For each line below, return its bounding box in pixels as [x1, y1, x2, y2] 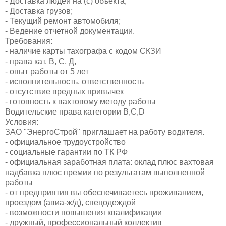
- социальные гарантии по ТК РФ [5, 147, 128, 156]
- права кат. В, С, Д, [5, 56, 76, 66]
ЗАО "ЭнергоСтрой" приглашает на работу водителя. [5, 127, 204, 136]
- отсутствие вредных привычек [5, 87, 124, 96]
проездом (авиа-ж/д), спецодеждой [5, 198, 136, 207]
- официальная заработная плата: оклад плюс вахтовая [5, 157, 214, 166]
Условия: [5, 117, 38, 126]
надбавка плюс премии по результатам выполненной [5, 167, 205, 177]
